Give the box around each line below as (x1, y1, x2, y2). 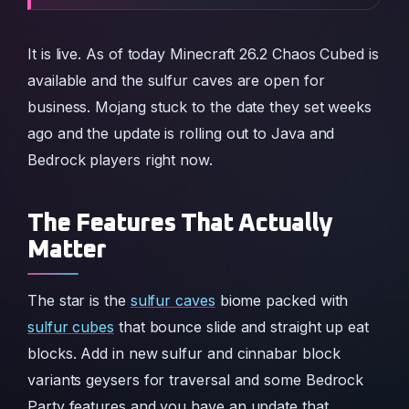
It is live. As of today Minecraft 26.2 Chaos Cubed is (27, 45, 379, 63)
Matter (27, 238, 107, 264)
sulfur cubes (27, 318, 115, 337)
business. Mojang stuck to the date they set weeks (27, 98, 372, 116)
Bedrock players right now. (27, 151, 213, 169)
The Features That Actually (27, 212, 333, 237)
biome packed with (215, 291, 349, 310)
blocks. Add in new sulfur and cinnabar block (27, 344, 341, 363)
